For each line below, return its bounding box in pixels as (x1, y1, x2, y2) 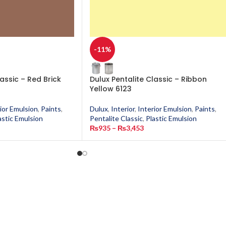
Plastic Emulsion (146, 114, 197, 123)
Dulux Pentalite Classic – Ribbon (90, 74, 207, 84)
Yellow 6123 (90, 84, 132, 94)
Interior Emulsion (138, 104, 192, 113)
